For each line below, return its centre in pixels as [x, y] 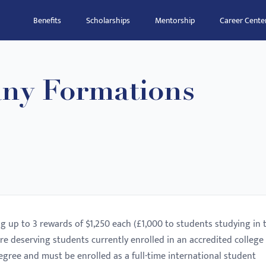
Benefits [47, 20]
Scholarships [108, 20]
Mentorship [175, 20]
